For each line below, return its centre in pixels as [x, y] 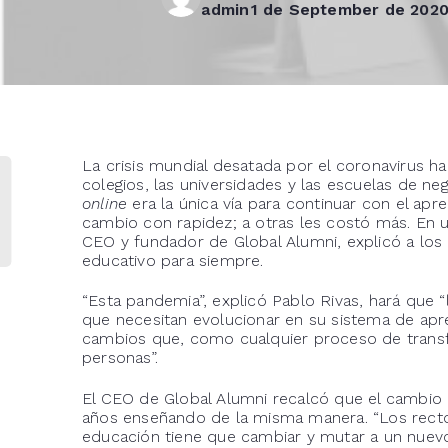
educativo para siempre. [173, 260]
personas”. [120, 358]
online [105, 203]
